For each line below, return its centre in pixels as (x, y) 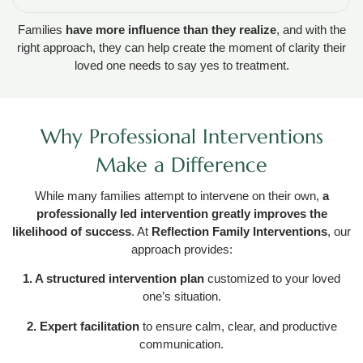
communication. (181, 344)
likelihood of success (72, 231)
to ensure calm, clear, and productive (238, 326)
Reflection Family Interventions (239, 231)
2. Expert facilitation (83, 326)
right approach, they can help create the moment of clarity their (181, 47)
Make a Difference (181, 164)
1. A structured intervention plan (113, 279)
